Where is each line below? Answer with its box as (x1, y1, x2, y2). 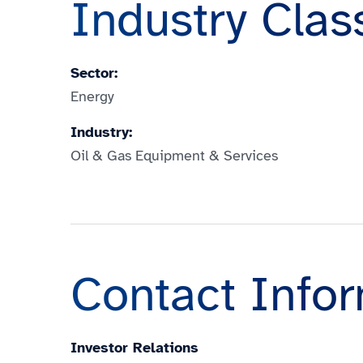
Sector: (70, 64, 117, 82)
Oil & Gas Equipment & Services (70, 147, 278, 164)
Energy (70, 88, 114, 105)
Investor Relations (70, 339, 199, 357)
